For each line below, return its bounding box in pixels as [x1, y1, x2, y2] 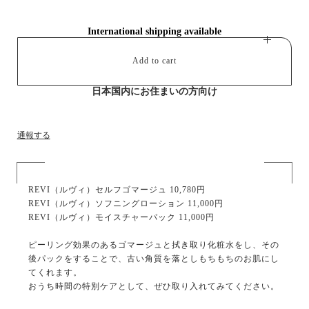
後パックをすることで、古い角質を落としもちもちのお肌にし [28, 253, 279, 263]
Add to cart [132, 56, 177, 66]
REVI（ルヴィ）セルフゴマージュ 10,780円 [28, 184, 206, 195]
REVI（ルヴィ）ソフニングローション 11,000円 [28, 198, 223, 208]
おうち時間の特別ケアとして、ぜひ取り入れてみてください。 [28, 281, 279, 291]
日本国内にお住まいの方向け [92, 86, 217, 97]
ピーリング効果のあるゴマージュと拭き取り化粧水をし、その [28, 239, 279, 250]
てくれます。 [28, 267, 82, 277]
